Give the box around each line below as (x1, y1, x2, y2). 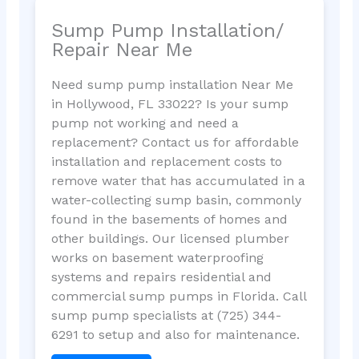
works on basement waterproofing (50, 249, 264, 265)
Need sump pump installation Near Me (50, 76, 293, 92)
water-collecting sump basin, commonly (50, 192, 301, 208)
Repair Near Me (50, 38, 192, 61)
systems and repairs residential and (50, 268, 272, 284)
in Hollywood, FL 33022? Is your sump (50, 95, 288, 111)
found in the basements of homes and (50, 211, 288, 227)
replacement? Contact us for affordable (50, 134, 299, 150)
